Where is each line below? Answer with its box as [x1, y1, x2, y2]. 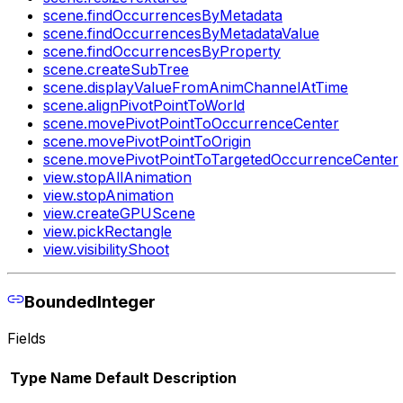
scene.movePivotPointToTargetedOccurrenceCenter [43, 149, 399, 168]
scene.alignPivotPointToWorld [43, 95, 245, 114]
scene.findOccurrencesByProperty [43, 41, 281, 60]
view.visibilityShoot [43, 239, 169, 258]
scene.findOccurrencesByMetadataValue [43, 23, 319, 42]
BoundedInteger [23, 291, 156, 313]
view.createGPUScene [43, 203, 195, 222]
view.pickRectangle [43, 221, 172, 240]
